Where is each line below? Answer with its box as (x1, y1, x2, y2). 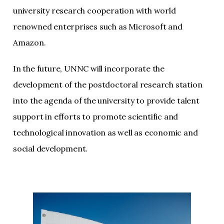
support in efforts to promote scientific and (13, 111, 178, 121)
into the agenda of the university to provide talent (13, 95, 199, 105)
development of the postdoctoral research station (13, 79, 202, 89)
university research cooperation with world (13, 5, 176, 15)
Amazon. (13, 37, 46, 47)
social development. (13, 143, 88, 153)
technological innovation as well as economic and (13, 127, 198, 137)
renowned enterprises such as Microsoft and (13, 21, 182, 31)
